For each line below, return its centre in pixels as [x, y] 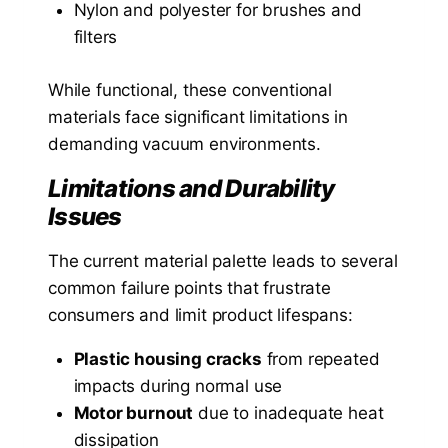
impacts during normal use [178, 385]
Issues [85, 216]
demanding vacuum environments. [184, 143]
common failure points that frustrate [189, 287]
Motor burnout [133, 412]
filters [95, 37]
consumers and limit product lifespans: [200, 314]
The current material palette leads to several [223, 260]
